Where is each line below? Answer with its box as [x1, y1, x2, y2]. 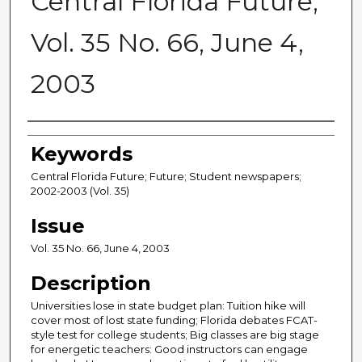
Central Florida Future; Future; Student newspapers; [31, 170, 301, 183]
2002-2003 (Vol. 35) [31, 184, 129, 198]
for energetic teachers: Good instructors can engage [31, 343, 308, 356]
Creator [27, 127, 106, 151]
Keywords [31, 142, 133, 166]
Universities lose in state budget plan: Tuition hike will [31, 299, 305, 313]
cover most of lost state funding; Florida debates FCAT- [31, 314, 318, 327]
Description [31, 271, 151, 296]
